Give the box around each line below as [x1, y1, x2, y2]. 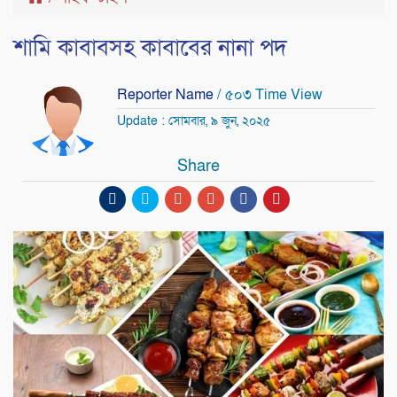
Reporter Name [117, 84, 217, 105]
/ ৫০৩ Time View [217, 84, 323, 105]
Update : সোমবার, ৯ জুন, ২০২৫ [117, 112, 270, 129]
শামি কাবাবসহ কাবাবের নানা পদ [13, 32, 287, 63]
